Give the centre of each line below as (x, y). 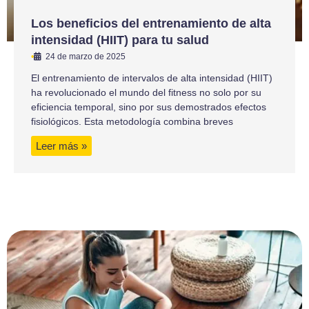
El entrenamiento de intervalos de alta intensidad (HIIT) (152, 78)
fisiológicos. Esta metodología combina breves (132, 121)
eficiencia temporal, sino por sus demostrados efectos (149, 107)
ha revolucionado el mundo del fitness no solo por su (146, 92)
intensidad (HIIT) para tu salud (120, 40)
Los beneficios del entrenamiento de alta (151, 23)
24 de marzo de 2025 (86, 56)
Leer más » (61, 146)
